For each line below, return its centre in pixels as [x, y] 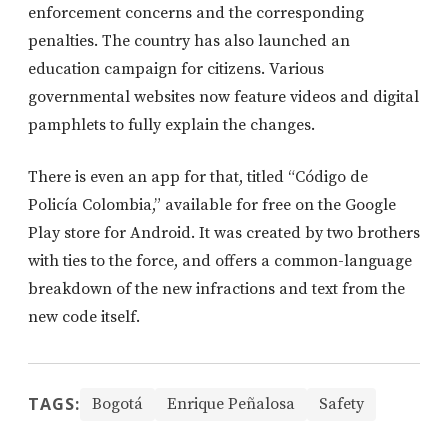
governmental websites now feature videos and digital [223, 96]
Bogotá [117, 403]
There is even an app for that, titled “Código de [198, 176]
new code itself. [84, 316]
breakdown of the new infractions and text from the [216, 288]
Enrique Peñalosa [231, 403]
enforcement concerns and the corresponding [196, 12]
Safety [341, 403]
